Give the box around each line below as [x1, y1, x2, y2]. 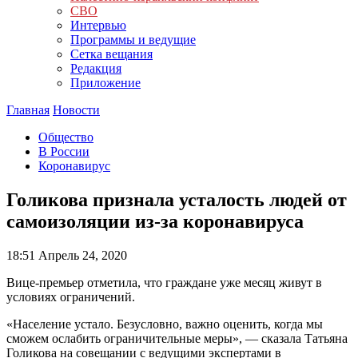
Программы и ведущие [70, 33, 196, 46]
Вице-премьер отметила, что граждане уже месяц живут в [6, 275, 322, 289]
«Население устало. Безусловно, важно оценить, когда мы [6, 316, 323, 331]
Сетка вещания [70, 47, 153, 61]
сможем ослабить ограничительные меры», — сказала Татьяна [6, 331, 348, 345]
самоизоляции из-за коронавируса [6, 210, 304, 232]
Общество [38, 130, 93, 144]
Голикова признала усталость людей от [6, 189, 347, 210]
